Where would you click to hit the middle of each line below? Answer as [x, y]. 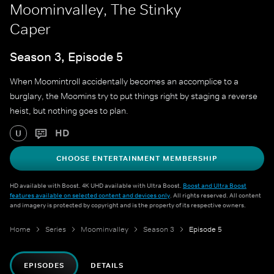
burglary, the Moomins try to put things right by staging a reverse [134, 96]
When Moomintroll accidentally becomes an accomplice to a [124, 82]
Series [56, 230]
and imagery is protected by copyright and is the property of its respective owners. [128, 205]
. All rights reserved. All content [216, 195]
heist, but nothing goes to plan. [69, 111]
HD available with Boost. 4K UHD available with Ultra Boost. [96, 186]
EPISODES [44, 266]
